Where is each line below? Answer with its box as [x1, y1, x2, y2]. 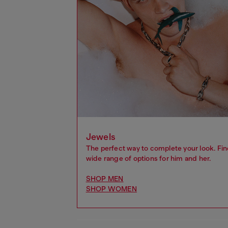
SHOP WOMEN [85, 184, 137, 193]
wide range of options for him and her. [85, 154, 211, 162]
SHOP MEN [85, 174, 124, 183]
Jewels [85, 131, 116, 142]
